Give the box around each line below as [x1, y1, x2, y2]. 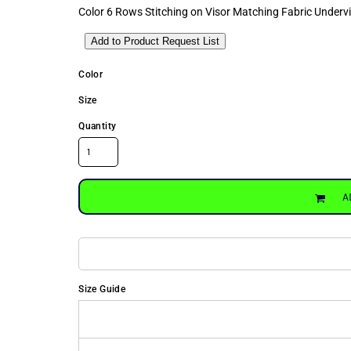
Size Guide [78, 284, 125, 295]
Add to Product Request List [91, 35, 220, 47]
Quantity [78, 121, 117, 132]
